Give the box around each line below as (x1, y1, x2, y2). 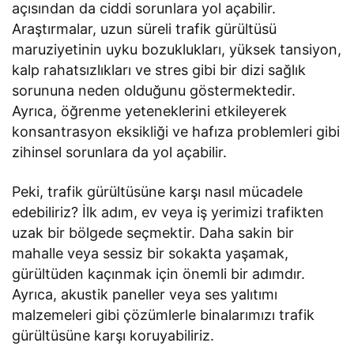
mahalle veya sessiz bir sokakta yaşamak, (12, 245, 289, 262)
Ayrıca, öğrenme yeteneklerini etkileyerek (12, 103, 288, 120)
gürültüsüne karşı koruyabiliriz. (12, 327, 215, 345)
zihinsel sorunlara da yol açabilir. (12, 144, 228, 161)
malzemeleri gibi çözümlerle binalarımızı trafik (12, 307, 315, 324)
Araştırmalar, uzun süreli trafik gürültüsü (12, 21, 277, 38)
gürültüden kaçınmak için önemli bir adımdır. (12, 265, 306, 283)
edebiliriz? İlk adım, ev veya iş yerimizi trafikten (12, 204, 325, 221)
